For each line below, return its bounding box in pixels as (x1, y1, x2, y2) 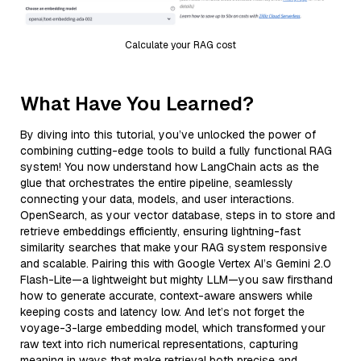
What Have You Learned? (20, 90, 254, 116)
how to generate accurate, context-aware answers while (20, 288, 313, 303)
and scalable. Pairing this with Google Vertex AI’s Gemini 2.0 (20, 255, 331, 271)
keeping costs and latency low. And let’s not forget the (20, 304, 305, 319)
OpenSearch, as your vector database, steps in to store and (20, 207, 335, 222)
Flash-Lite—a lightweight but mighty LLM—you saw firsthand (20, 272, 333, 287)
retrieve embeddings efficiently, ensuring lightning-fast (20, 223, 301, 239)
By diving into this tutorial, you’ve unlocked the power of (20, 127, 316, 142)
